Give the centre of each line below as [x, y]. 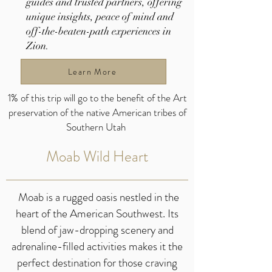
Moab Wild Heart [97, 157]
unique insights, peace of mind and [100, 17]
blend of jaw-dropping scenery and [97, 230]
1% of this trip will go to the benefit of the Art [97, 98]
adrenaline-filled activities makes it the [97, 246]
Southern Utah [97, 127]
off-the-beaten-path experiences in [99, 31]
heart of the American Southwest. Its [97, 213]
